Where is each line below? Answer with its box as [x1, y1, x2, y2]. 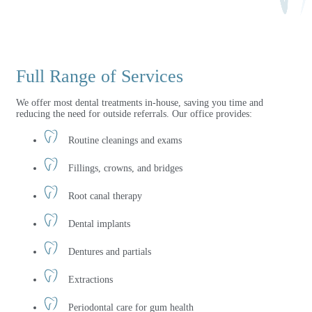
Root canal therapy [68, 191, 142, 202]
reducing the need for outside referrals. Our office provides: [16, 109, 252, 120]
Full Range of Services [16, 66, 183, 87]
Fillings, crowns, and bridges [68, 163, 182, 174]
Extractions [68, 274, 113, 286]
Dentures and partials [68, 247, 151, 258]
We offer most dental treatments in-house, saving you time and [16, 97, 263, 109]
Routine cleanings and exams [68, 135, 182, 146]
